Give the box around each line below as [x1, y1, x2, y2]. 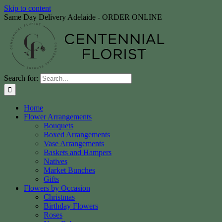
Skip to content [4, 4, 51, 12]
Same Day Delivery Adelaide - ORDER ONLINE [4, 13, 162, 21]
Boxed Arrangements [44, 130, 110, 139]
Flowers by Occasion [24, 184, 90, 192]
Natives [44, 157, 67, 166]
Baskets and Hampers [44, 148, 111, 157]
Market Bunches [44, 166, 95, 174]
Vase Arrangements [44, 139, 104, 148]
